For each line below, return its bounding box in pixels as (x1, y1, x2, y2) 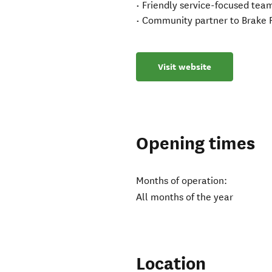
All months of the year (136, 191, 234, 203)
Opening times (136, 132, 256, 155)
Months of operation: (136, 175, 228, 187)
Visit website (158, 61, 212, 73)
